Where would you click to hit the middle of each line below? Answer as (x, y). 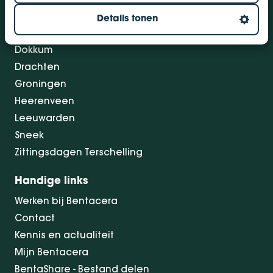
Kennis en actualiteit (64, 235)
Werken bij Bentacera (66, 200)
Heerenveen (44, 101)
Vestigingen (46, 13)
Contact (35, 218)
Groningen (41, 83)
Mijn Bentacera (51, 252)
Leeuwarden (45, 118)
